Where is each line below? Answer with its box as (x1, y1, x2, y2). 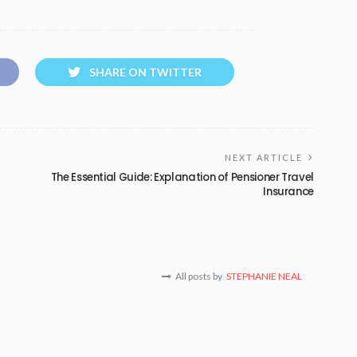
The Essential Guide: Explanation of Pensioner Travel (50, 169, 314, 185)
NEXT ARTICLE (225, 151, 303, 163)
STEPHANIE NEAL (226, 269, 302, 282)
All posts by (175, 269, 222, 282)
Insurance (263, 183, 314, 199)
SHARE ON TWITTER (89, 65, 202, 79)
